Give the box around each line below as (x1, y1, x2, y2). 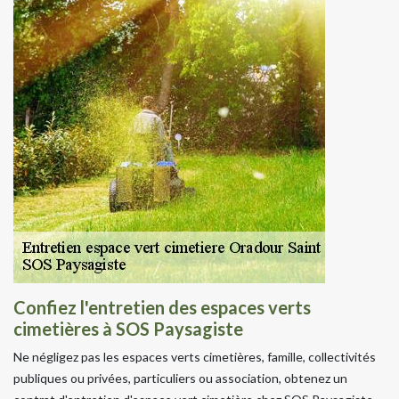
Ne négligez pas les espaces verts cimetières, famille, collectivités (13, 348, 376, 364)
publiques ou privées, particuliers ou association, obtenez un (13, 370, 347, 386)
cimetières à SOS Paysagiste (13, 317, 243, 339)
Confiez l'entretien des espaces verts (13, 296, 311, 318)
